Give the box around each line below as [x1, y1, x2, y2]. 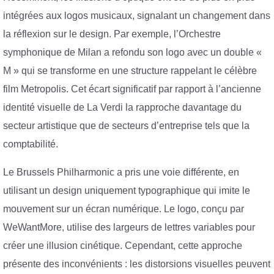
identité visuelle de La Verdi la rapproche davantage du [3, 102, 242, 113]
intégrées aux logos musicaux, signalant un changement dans [3, 10, 270, 21]
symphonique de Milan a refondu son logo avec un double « [3, 47, 262, 58]
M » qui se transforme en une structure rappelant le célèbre [3, 65, 257, 76]
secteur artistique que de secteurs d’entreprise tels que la [3, 120, 250, 131]
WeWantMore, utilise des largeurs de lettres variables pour [3, 221, 255, 232]
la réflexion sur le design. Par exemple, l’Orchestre [3, 29, 221, 40]
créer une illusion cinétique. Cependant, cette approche [3, 240, 242, 251]
